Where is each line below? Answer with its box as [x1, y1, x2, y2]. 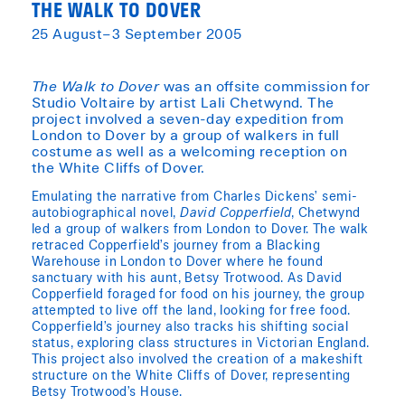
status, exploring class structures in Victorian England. [32, 338, 370, 352]
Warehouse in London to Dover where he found [32, 257, 324, 270]
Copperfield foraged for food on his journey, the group [32, 289, 365, 303]
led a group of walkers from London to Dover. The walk [32, 224, 369, 238]
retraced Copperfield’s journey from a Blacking [32, 240, 321, 254]
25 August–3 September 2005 [32, 28, 242, 43]
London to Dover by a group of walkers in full [32, 129, 340, 145]
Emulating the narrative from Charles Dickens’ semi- [32, 192, 358, 205]
